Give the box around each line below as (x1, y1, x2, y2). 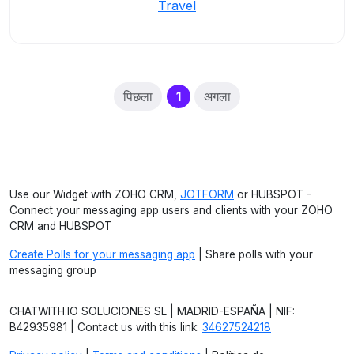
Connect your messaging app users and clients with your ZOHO (9, 204, 333, 217)
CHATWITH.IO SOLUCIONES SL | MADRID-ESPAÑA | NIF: (9, 305, 295, 318)
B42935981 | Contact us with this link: (9, 321, 202, 333)
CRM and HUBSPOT (9, 220, 111, 232)
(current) (179, 88, 238, 104)
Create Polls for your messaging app (9, 248, 195, 261)
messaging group (9, 264, 96, 277)
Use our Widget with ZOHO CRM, (9, 188, 180, 201)
